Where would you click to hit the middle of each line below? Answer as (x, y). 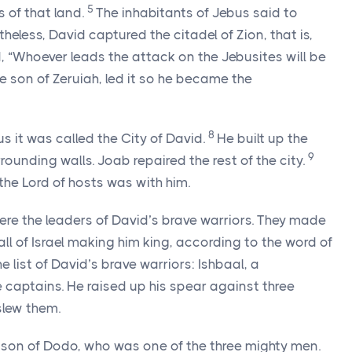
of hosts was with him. (120, 182)
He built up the (262, 138)
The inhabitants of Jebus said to (197, 13)
